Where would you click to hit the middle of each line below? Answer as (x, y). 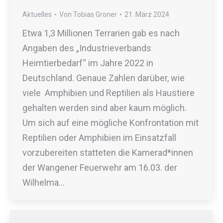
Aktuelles (37, 15)
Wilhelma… (44, 183)
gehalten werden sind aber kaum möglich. (105, 108)
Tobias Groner (95, 15)
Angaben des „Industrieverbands (87, 48)
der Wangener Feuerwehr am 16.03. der (100, 168)
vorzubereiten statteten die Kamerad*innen (108, 153)
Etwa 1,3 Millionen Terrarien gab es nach (101, 33)
